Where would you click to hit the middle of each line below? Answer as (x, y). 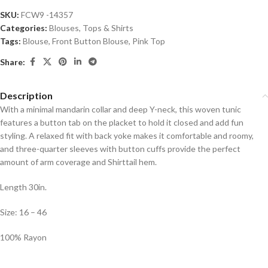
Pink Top (149, 41)
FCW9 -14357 (47, 15)
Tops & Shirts (108, 28)
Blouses (64, 28)
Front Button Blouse (90, 41)
